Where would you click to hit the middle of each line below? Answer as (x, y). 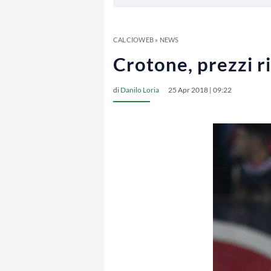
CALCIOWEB (133, 40)
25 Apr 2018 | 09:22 (200, 90)
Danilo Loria (140, 90)
